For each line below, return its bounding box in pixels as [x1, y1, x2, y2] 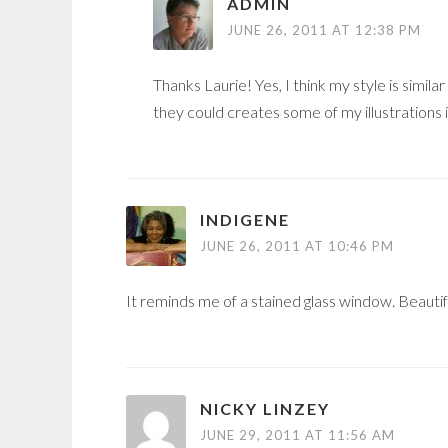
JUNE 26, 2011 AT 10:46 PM [200, 238, 394, 255]
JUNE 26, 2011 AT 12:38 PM [227, 22, 421, 39]
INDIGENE [200, 210, 290, 230]
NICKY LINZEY [200, 399, 330, 419]
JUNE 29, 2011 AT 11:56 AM [200, 427, 395, 444]
